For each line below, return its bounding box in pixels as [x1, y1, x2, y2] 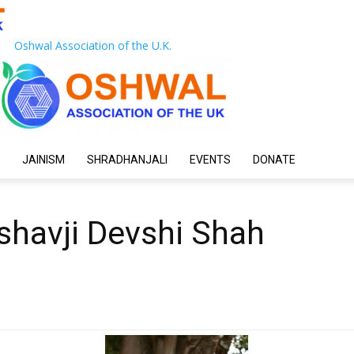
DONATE [253, 153, 296, 166]
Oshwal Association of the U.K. [14, 38, 171, 53]
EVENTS [190, 153, 231, 166]
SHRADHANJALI [87, 153, 168, 166]
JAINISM [22, 153, 65, 166]
